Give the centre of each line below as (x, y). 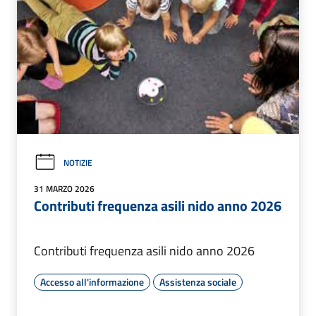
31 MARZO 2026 (64, 189)
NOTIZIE (78, 162)
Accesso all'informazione (92, 282)
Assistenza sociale (198, 282)
